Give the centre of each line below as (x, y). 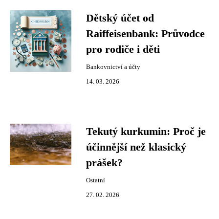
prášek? (104, 163)
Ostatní (96, 180)
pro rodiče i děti (123, 49)
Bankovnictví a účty (113, 67)
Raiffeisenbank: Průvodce (145, 34)
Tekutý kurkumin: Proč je (146, 131)
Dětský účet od (120, 18)
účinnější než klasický (136, 147)
